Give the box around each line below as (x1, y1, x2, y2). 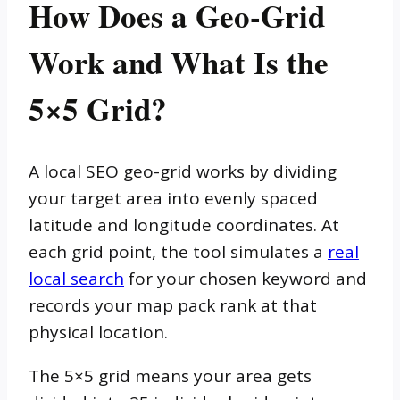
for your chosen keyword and (124, 267, 367, 291)
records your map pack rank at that (29, 294, 317, 318)
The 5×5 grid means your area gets (29, 364, 312, 388)
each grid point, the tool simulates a (29, 240, 328, 264)
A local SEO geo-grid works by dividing (29, 160, 337, 184)
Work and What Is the (29, 39, 329, 86)
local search (29, 267, 124, 291)
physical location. (29, 321, 168, 345)
